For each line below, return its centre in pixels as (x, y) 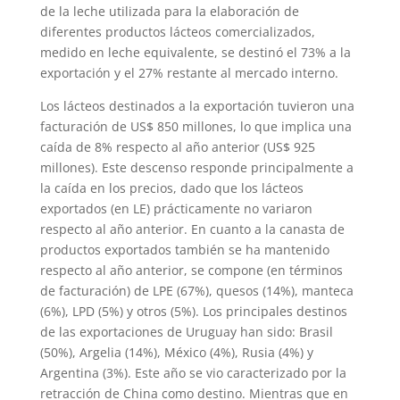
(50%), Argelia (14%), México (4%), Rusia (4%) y (176, 353)
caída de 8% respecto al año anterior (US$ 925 (177, 147)
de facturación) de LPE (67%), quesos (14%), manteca (196, 291)
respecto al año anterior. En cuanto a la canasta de (192, 229)
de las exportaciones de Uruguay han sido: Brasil (186, 332)
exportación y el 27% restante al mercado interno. (189, 73)
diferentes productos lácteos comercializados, (177, 32)
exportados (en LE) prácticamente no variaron (176, 209)
